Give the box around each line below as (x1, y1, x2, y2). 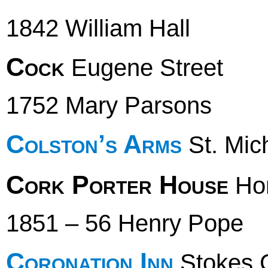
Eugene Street (65, 53, 223, 81)
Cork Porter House (6, 170, 229, 199)
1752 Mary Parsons (6, 92, 212, 120)
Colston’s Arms (6, 130, 182, 159)
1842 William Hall (6, 14, 190, 42)
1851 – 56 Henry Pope (6, 209, 243, 237)
